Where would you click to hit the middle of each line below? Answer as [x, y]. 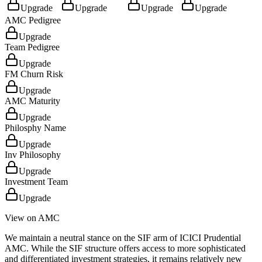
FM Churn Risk [34, 74]
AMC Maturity [32, 101]
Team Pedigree [32, 47]
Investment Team [36, 182]
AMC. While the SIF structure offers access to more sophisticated [125, 249]
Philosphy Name [35, 128]
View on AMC [32, 218]
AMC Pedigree [33, 20]
